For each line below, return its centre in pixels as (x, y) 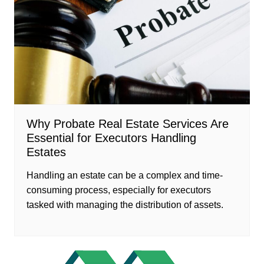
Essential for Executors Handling (111, 138)
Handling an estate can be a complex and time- (124, 175)
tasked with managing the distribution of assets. (125, 204)
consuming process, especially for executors (118, 190)
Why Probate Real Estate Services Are (127, 123)
